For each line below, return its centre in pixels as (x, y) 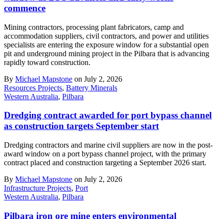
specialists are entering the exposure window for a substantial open (106, 44)
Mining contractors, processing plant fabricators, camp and (94, 27)
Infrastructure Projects (38, 188)
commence (25, 8)
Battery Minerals (92, 88)
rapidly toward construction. (47, 62)
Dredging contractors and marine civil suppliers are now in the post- (108, 145)
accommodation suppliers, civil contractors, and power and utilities (106, 36)
